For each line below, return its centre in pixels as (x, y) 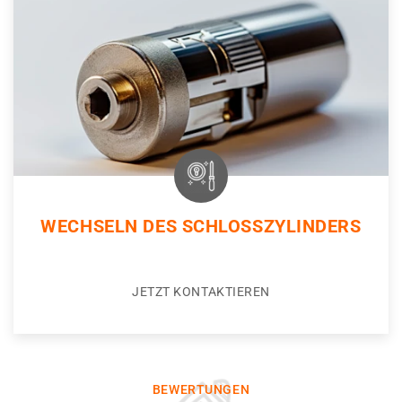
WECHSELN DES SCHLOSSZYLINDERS (201, 227)
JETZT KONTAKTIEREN (201, 292)
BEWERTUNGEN (201, 390)
